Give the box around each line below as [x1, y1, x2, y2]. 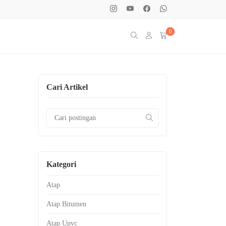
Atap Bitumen [46, 200, 86, 208]
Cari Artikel [46, 83, 88, 91]
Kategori [46, 160, 76, 169]
